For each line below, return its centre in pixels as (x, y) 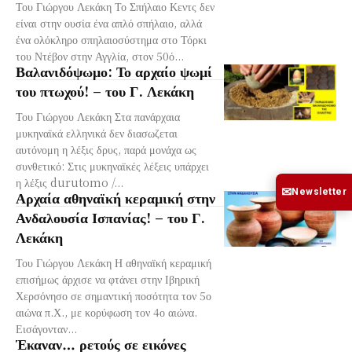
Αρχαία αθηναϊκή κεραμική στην (115, 197)
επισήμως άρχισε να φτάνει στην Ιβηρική (108, 279)
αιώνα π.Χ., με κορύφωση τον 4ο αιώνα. (106, 312)
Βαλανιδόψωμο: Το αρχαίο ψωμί (114, 70)
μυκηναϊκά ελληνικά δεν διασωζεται (97, 132)
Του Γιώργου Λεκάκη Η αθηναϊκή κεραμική (114, 262)
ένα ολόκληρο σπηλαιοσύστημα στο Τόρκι (111, 39)
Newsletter (319, 191)
